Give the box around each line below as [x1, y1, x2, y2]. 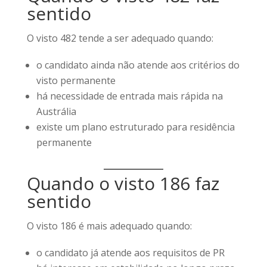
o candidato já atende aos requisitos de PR [36, 246, 225, 259]
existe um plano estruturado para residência [36, 120, 235, 133]
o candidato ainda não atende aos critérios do [36, 58, 240, 72]
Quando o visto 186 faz [26, 171, 219, 195]
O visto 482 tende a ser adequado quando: [26, 32, 213, 45]
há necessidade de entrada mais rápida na [36, 89, 223, 103]
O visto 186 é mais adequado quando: [26, 219, 192, 232]
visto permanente [36, 74, 116, 87]
